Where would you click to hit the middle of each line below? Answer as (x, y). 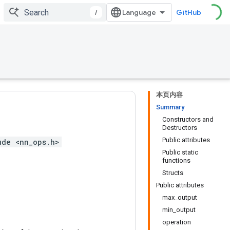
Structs (173, 173)
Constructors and (188, 119)
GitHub (189, 12)
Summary (170, 107)
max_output (180, 197)
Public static (180, 152)
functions (176, 160)
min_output (179, 210)
